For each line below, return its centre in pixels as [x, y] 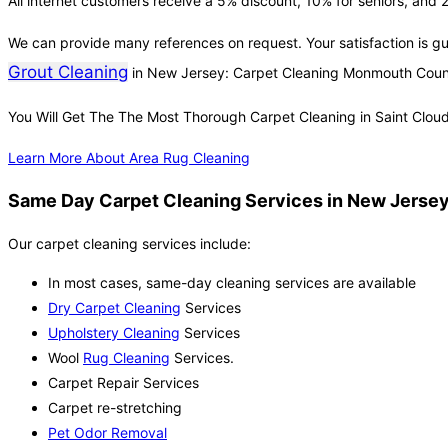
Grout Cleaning [68, 72]
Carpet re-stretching [115, 408]
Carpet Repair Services [123, 383]
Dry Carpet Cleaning [114, 308]
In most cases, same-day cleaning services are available [232, 283]
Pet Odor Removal [107, 433]
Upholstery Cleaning [114, 333]
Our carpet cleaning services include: [129, 244]
